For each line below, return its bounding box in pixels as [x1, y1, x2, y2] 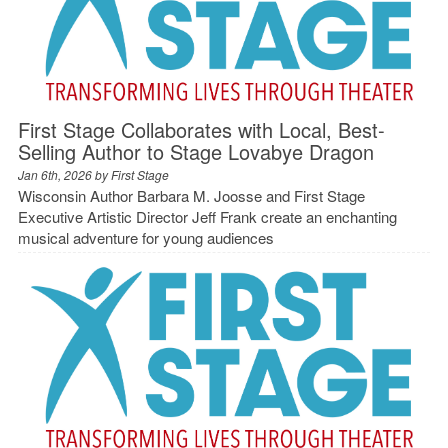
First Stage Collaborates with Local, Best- [17, 114, 385, 144]
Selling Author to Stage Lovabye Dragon [17, 136, 374, 166]
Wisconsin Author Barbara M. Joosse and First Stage [17, 184, 365, 206]
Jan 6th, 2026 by [17, 165, 111, 183]
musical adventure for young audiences [17, 226, 274, 248]
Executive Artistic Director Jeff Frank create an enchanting [17, 205, 397, 227]
